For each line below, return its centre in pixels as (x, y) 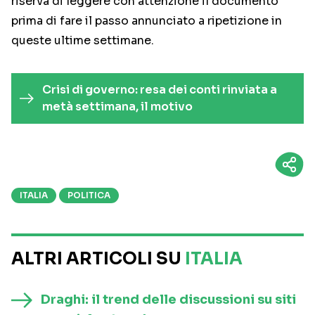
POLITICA (89, 195)
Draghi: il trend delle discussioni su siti (168, 300)
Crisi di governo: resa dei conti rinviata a (159, 90)
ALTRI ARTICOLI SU (98, 259)
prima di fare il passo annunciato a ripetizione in (147, 21)
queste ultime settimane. (83, 41)
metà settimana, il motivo (117, 107)
